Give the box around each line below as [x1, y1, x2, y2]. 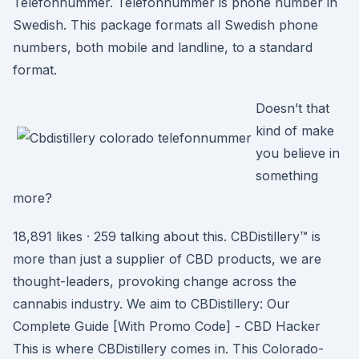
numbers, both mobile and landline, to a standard [13, 39, 313, 55]
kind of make [256, 123, 334, 139]
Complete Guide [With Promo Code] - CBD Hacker [13, 318, 321, 334]
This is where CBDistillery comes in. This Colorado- [13, 341, 324, 357]
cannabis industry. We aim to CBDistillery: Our [13, 296, 290, 312]
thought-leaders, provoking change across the [13, 273, 296, 289]
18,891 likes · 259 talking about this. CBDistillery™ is [13, 228, 321, 244]
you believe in [256, 145, 340, 161]
